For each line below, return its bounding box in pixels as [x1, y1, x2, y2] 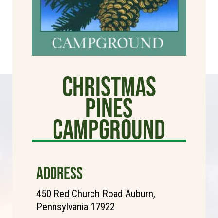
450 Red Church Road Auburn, [36, 188, 155, 200]
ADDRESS [36, 163, 83, 183]
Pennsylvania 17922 [36, 201, 115, 213]
